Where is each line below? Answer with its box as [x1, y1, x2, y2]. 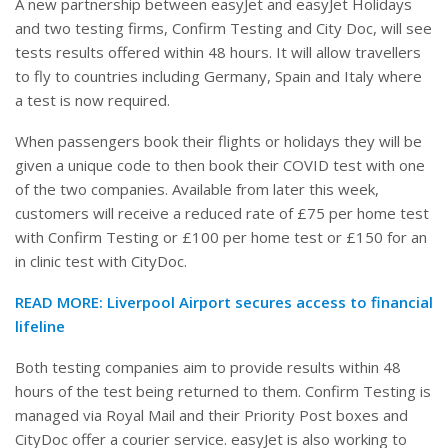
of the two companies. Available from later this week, [15, 179, 379, 200]
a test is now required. [15, 90, 170, 111]
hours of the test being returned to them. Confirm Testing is [15, 381, 431, 402]
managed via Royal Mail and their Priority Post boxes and [15, 405, 408, 426]
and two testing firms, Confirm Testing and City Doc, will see [15, 18, 432, 39]
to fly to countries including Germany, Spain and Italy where [15, 66, 422, 87]
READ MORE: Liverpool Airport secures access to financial [15, 292, 433, 313]
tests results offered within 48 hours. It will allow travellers [15, 42, 421, 63]
